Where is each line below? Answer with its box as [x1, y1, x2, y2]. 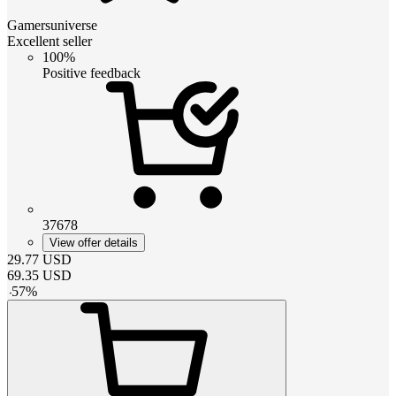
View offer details [49, 235, 138, 249]
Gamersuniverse [7, 17, 97, 33]
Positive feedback [42, 65, 141, 80]
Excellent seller [7, 33, 92, 49]
